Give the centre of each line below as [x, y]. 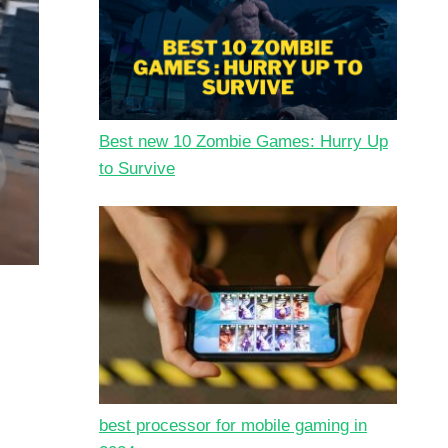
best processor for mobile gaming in [232, 426]
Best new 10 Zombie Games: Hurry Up [243, 141]
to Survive [136, 168]
